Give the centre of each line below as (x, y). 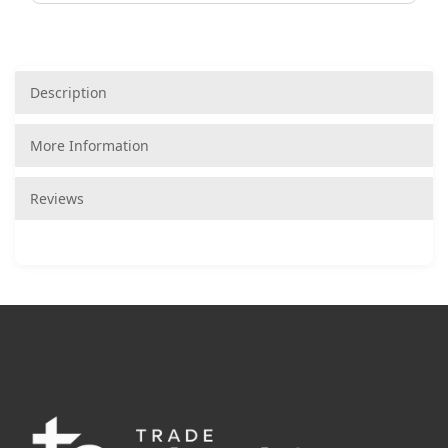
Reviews (57, 198)
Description (68, 92)
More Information (89, 145)
